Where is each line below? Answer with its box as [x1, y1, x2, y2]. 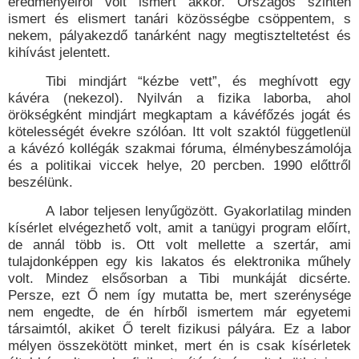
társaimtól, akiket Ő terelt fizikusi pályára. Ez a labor [8, 321, 351, 337]
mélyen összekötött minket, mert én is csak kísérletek [8, 337, 351, 354]
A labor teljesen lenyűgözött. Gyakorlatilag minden [46, 203, 351, 220]
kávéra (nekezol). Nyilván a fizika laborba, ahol [8, 90, 351, 107]
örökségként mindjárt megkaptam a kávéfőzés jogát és [8, 107, 351, 123]
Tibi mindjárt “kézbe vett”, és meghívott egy [46, 73, 351, 90]
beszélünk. [8, 174, 73, 191]
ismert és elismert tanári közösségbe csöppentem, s [8, 10, 351, 27]
